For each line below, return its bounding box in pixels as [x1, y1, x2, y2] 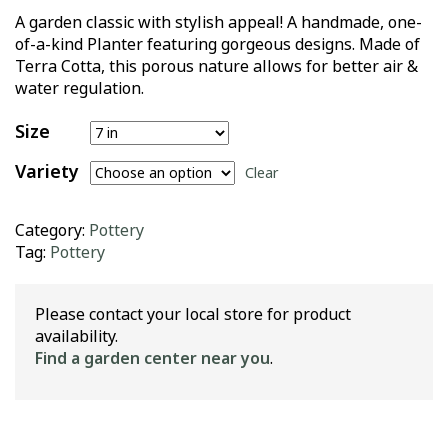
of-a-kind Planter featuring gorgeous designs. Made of [15, 33, 420, 56]
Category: [15, 219, 89, 242]
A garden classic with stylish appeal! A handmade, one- [15, 11, 422, 34]
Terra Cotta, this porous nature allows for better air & [15, 55, 418, 78]
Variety [15, 159, 79, 185]
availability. [35, 325, 118, 348]
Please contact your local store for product [35, 303, 351, 326]
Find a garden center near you [35, 347, 270, 370]
